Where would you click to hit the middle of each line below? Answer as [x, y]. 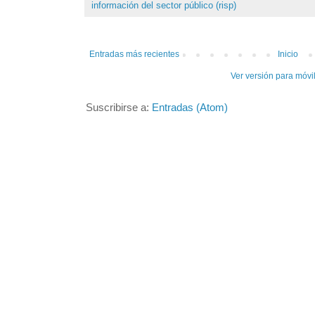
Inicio [288, 54]
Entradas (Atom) [190, 108]
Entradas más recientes [134, 54]
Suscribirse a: [119, 108]
